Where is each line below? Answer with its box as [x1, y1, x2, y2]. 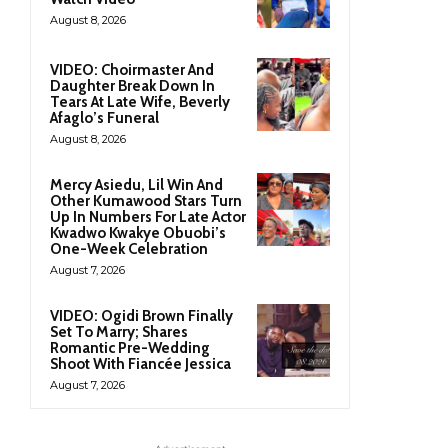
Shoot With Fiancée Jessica [50, 355, 231, 374]
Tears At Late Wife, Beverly [50, 93, 230, 112]
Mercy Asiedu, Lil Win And [50, 176, 223, 195]
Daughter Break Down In [50, 77, 215, 96]
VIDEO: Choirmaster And [50, 61, 214, 80]
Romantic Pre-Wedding [50, 339, 210, 358]
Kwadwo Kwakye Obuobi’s [50, 224, 226, 243]
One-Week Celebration [50, 240, 208, 259]
